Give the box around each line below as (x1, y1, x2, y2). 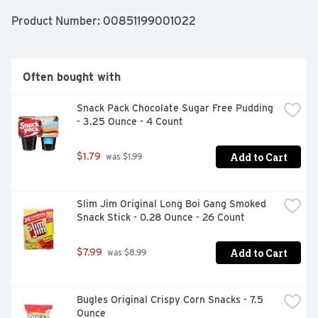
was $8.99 (105, 248, 146, 258)
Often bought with (23, 70, 121, 84)
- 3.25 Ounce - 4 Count (77, 116, 183, 128)
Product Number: (11, 14, 103, 28)
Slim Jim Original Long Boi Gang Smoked (77, 198, 266, 210)
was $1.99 (104, 152, 142, 163)
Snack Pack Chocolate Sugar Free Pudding (77, 102, 273, 114)
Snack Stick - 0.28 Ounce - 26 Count (77, 212, 245, 224)
